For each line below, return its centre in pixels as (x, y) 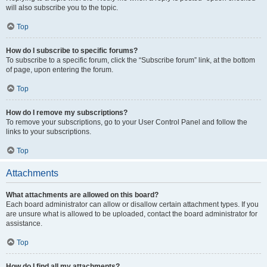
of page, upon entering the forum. (60, 70)
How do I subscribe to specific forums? (72, 51)
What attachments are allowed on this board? (82, 195)
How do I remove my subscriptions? (67, 113)
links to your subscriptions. (49, 132)
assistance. (24, 223)
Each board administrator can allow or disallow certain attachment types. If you (132, 204)
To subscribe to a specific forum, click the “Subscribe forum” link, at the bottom (131, 60)
